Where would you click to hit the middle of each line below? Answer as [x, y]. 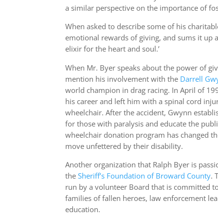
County [199, 176]
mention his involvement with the [123, 79]
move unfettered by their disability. [124, 146]
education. [83, 209]
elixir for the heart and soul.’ [113, 49]
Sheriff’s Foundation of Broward [132, 176]
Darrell [192, 79]
